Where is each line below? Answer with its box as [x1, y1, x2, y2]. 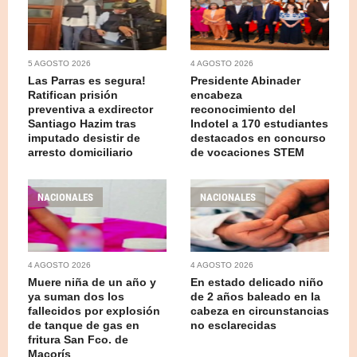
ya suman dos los [28, 289, 124, 303]
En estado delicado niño [190, 275, 324, 288]
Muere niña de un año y [28, 275, 156, 288]
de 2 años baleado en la [190, 289, 320, 303]
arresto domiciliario [28, 145, 133, 159]
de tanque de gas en [28, 318, 139, 331]
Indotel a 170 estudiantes [190, 116, 328, 130]
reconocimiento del [190, 102, 296, 116]
